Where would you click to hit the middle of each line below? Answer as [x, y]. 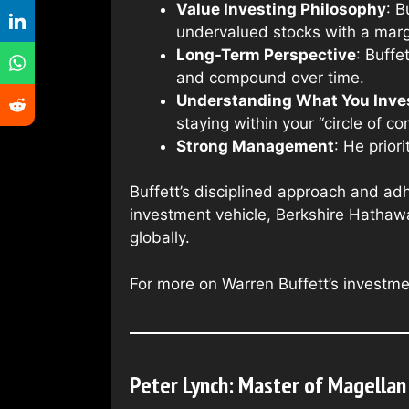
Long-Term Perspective [266, 54]
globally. [160, 238]
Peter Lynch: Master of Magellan [268, 384]
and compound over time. [270, 77]
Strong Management [255, 146]
